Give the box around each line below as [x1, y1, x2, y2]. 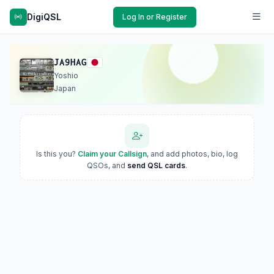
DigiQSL [27, 11, 61, 22]
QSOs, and [87, 161, 127, 170]
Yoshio [54, 71, 78, 80]
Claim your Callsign [78, 149, 147, 158]
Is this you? [36, 149, 78, 158]
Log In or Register [122, 12, 187, 21]
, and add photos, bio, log [147, 149, 238, 158]
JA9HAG [54, 57, 87, 67]
